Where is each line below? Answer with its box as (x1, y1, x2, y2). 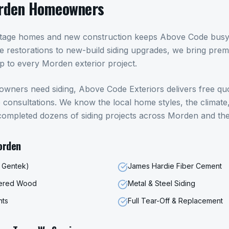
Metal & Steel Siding (128, 179, 195, 188)
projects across (103, 110, 168, 121)
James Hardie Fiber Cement (128, 162, 222, 170)
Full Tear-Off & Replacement (128, 196, 223, 205)
